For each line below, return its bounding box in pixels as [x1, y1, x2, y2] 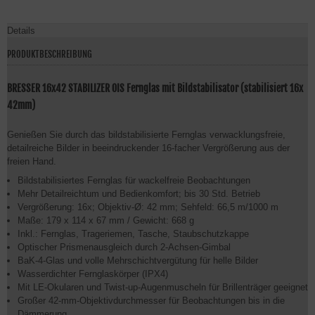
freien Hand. [7, 156, 56, 167]
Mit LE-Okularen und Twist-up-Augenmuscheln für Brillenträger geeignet [18, 282, 308, 292]
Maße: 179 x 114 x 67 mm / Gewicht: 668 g [18, 215, 194, 226]
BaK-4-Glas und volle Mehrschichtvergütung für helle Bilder [18, 255, 258, 266]
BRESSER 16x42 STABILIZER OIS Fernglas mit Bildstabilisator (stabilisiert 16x [7, 82, 303, 94]
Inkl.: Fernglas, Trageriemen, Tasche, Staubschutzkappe [18, 229, 249, 239]
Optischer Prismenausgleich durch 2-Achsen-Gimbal [18, 242, 231, 252]
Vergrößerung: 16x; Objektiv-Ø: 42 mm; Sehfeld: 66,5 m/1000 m [18, 202, 278, 212]
